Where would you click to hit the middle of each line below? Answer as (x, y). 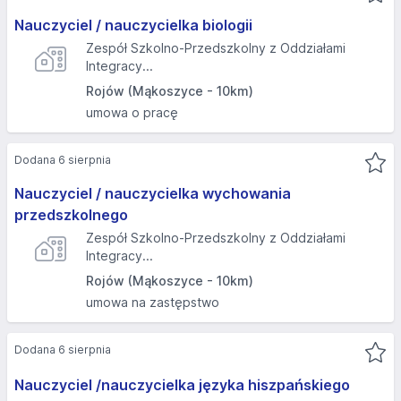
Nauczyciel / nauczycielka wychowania (153, 193)
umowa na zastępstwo (153, 302)
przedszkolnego (71, 215)
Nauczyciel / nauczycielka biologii (133, 25)
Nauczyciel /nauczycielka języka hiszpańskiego (182, 385)
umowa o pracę (132, 112)
